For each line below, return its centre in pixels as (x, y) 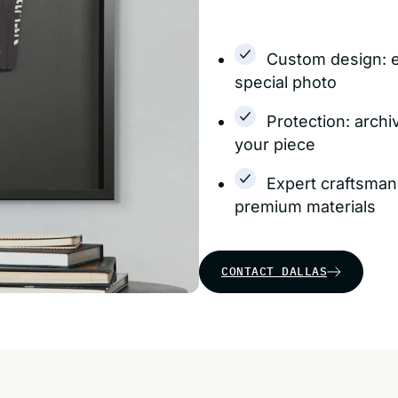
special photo (286, 82)
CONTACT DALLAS (274, 271)
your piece (275, 144)
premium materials (305, 207)
